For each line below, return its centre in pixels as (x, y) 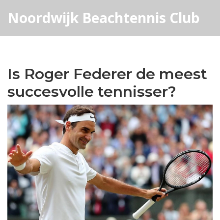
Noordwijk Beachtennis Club (104, 18)
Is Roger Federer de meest (107, 74)
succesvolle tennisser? (92, 92)
